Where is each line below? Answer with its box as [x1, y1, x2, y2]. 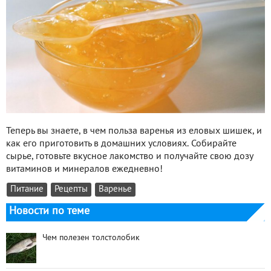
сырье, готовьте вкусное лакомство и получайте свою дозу [6, 152, 253, 162]
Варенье [99, 186, 132, 194]
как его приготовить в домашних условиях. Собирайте [6, 140, 237, 149]
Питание [10, 186, 44, 194]
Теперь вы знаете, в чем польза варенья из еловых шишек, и [6, 127, 262, 136]
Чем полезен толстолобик [42, 234, 140, 243]
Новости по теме [9, 206, 90, 217]
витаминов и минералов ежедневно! [6, 165, 163, 174]
